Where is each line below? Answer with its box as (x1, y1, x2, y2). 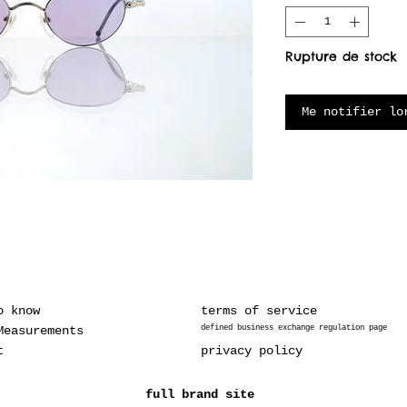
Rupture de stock (285, 48, 397, 65)
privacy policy (201, 343, 303, 358)
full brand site (145, 387, 254, 402)
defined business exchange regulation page (201, 323, 387, 333)
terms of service (201, 303, 317, 318)
